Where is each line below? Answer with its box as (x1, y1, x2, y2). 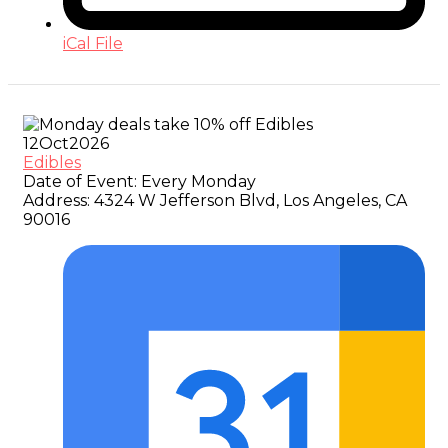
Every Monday (137, 172, 256, 192)
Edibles (23, 153, 81, 173)
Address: (23, 191, 90, 211)
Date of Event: (23, 172, 137, 192)
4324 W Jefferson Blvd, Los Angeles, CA (90, 191, 407, 211)
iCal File (63, 34, 123, 54)
